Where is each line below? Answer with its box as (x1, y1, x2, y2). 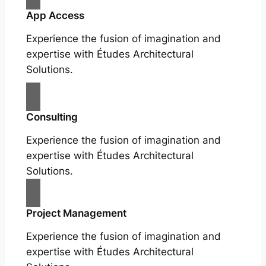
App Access (26, 9, 84, 22)
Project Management (26, 207, 126, 220)
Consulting (26, 111, 78, 123)
